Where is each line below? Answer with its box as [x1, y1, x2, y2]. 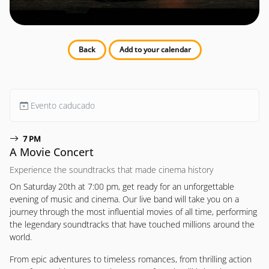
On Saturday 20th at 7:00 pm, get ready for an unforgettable [10, 181, 234, 192]
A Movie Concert [10, 145, 94, 159]
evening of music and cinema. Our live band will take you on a [10, 193, 239, 205]
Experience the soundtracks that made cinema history [10, 164, 213, 175]
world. [10, 231, 32, 243]
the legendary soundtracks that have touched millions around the [10, 219, 255, 230]
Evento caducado [28, 100, 95, 111]
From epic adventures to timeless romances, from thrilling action [10, 253, 252, 265]
